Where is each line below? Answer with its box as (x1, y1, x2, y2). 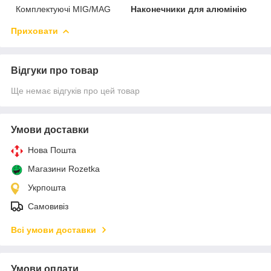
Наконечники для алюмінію (131, 4, 247, 14)
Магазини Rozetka (28, 163, 100, 174)
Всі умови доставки (11, 224, 96, 235)
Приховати (11, 25, 58, 36)
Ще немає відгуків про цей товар (11, 85, 140, 96)
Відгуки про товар (11, 65, 99, 76)
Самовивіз (28, 201, 68, 211)
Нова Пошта (28, 145, 76, 155)
